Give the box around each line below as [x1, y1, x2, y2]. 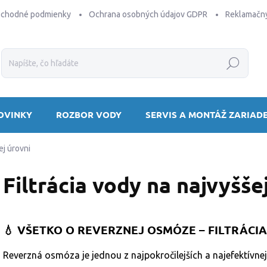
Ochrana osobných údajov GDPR [89, 10, 207, 19]
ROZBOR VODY [56, 108, 122, 120]
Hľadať [221, 58, 246, 69]
